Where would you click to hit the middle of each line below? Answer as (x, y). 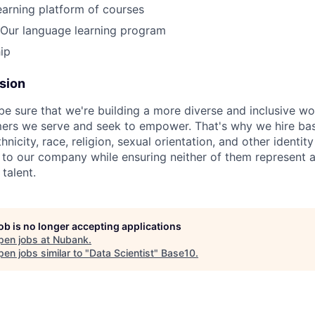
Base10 (178, 252)
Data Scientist (122, 252)
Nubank (71, 239)
